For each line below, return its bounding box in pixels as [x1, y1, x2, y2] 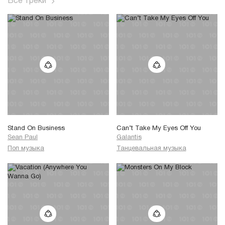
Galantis [116, 135, 142, 141]
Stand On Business [8, 126, 65, 132]
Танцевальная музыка [116, 145, 186, 152]
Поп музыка [8, 145, 44, 152]
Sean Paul [8, 135, 38, 141]
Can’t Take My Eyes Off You [116, 126, 201, 132]
